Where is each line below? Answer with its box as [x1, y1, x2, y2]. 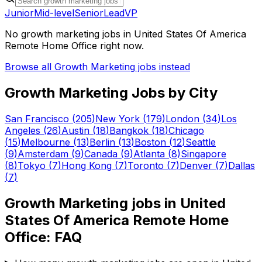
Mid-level [34, 6, 74, 19]
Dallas [228, 159, 255, 171]
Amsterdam [18, 147, 68, 160]
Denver [180, 159, 212, 171]
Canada [84, 147, 118, 160]
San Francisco [5, 112, 69, 125]
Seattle [185, 136, 216, 148]
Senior [74, 6, 104, 19]
